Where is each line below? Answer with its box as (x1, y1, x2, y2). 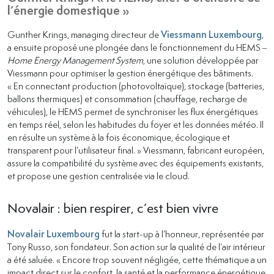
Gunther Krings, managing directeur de (7, 28, 161, 40)
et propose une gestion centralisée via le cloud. (7, 169, 190, 182)
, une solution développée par (143, 53, 259, 66)
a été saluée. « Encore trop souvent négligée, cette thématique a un (7, 253, 267, 265)
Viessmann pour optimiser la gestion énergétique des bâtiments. (7, 66, 253, 79)
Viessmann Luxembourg (161, 28, 262, 41)
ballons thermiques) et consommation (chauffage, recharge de (7, 92, 247, 105)
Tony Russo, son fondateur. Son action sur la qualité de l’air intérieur (7, 240, 265, 253)
